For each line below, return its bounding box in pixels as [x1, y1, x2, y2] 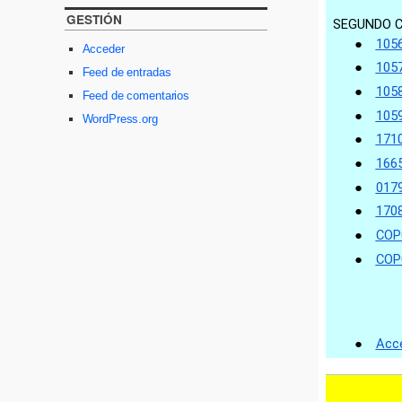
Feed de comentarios [82, 88, 190, 102]
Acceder [82, 41, 125, 56]
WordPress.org [82, 111, 158, 126]
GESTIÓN [66, 10, 122, 28]
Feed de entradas [82, 65, 171, 79]
